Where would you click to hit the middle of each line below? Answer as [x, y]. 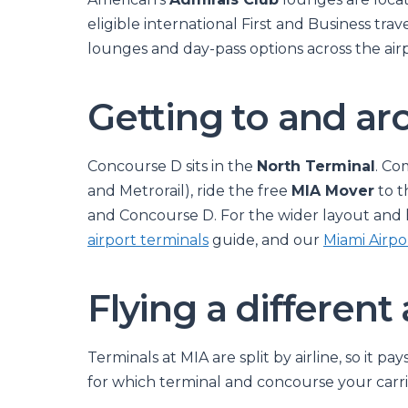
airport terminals [148, 240]
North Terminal [316, 166]
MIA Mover [333, 191]
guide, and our [266, 240]
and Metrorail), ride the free [189, 191]
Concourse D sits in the [172, 166]
